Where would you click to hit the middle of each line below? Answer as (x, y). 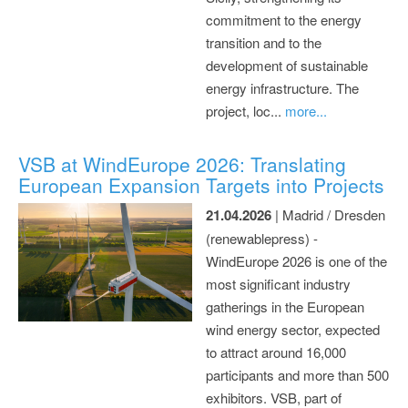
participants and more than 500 (297, 374)
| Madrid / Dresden (328, 214)
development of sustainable (287, 65)
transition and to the (264, 42)
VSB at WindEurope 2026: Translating (182, 163)
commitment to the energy (284, 19)
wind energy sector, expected (293, 329)
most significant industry (278, 283)
